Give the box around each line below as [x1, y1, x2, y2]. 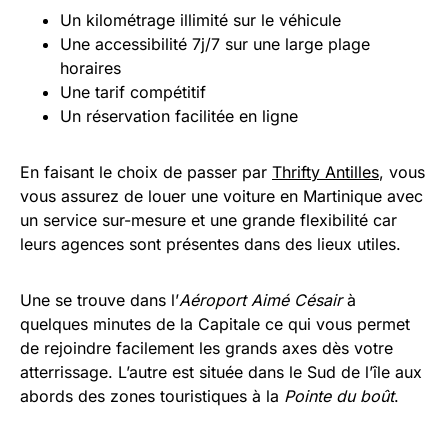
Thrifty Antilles [272, 162, 379, 183]
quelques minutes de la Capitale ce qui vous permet [20, 314, 410, 335]
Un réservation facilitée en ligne [60, 106, 298, 127]
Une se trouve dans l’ [20, 290, 179, 311]
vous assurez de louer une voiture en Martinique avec [20, 186, 423, 207]
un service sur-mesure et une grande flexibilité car [20, 210, 397, 231]
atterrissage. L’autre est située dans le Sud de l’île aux [20, 362, 422, 383]
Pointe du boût [284, 386, 394, 407]
